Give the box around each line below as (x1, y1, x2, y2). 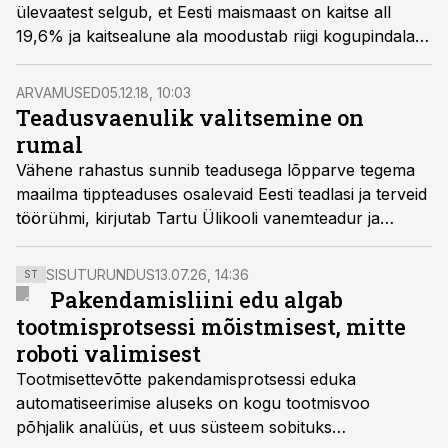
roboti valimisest (16, 339, 201, 368)
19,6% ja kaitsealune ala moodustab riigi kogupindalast (16, 26, 428, 46)
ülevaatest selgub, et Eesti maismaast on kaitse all (16, 2, 391, 22)
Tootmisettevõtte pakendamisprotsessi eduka (16, 369, 356, 389)
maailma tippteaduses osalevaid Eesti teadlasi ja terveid (16, 184, 427, 204)
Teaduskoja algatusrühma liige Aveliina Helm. (16, 232, 356, 252)
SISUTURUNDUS (46, 266, 155, 283)
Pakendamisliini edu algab (50, 285, 344, 314)
